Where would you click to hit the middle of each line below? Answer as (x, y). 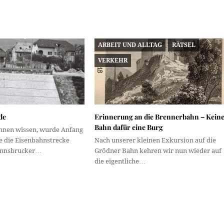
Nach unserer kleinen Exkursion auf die (155, 140)
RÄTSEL (183, 45)
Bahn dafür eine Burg (128, 127)
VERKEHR (113, 60)
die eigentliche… (120, 161)
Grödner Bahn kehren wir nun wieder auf (158, 151)
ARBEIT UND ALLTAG (130, 45)
